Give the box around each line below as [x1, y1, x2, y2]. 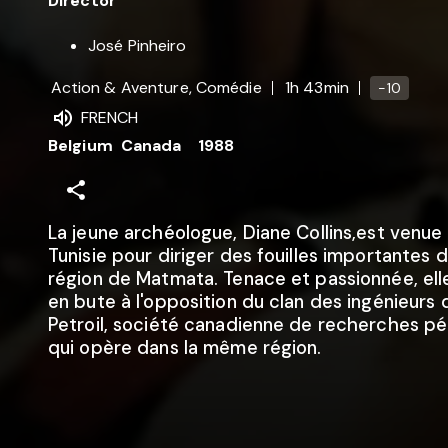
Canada [120, 135, 182, 157]
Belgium [48, 135, 113, 157]
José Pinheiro [88, 34, 187, 56]
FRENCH [80, 106, 139, 128]
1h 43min [284, 76, 349, 98]
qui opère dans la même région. [48, 336, 322, 361]
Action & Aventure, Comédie [50, 76, 262, 98]
